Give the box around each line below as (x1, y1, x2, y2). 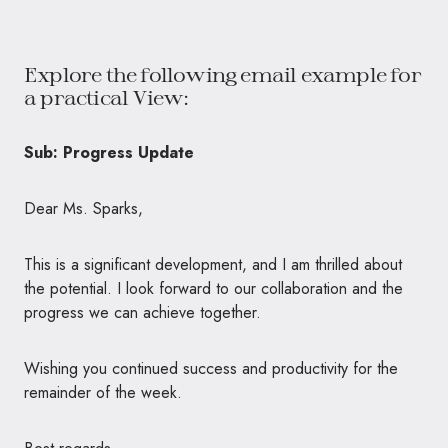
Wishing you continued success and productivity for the (24, 356, 398, 380)
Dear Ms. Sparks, (24, 196, 143, 220)
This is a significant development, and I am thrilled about (24, 252, 402, 276)
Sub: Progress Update (24, 140, 194, 164)
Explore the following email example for (24, 61, 421, 86)
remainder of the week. (24, 380, 182, 404)
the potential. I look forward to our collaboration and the (24, 276, 403, 300)
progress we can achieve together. (24, 300, 261, 324)
